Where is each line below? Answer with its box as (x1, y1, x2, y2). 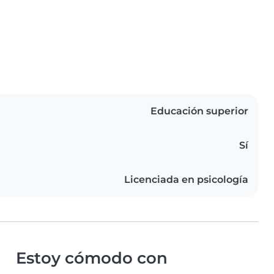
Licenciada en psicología (124, 174, 248, 186)
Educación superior (150, 105, 248, 117)
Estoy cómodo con (16, 248, 168, 268)
